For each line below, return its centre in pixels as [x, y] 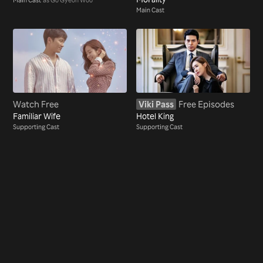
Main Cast [150, 10]
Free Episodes [206, 104]
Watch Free [36, 104]
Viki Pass [156, 104]
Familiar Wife [37, 116]
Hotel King [155, 116]
